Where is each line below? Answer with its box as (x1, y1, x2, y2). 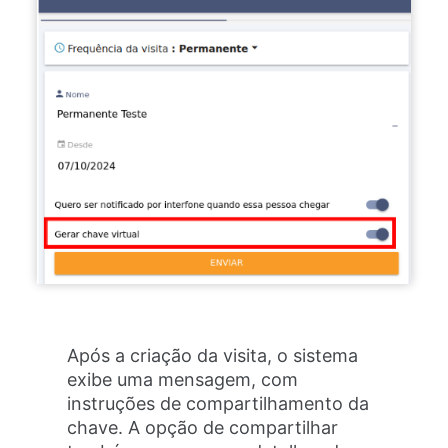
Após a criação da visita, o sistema (67, 344, 359, 366)
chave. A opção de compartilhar (67, 416, 339, 438)
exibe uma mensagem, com (67, 368, 299, 390)
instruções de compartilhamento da (67, 392, 370, 414)
